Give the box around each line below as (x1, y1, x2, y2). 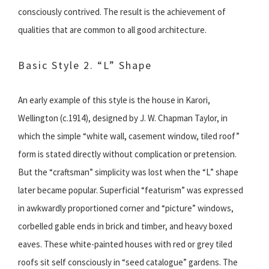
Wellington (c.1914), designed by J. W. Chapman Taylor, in (18, 112, 228, 124)
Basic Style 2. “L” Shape (18, 58, 152, 73)
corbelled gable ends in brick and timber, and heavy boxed (18, 220, 232, 232)
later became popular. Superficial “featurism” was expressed (18, 184, 243, 196)
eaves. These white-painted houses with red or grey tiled (18, 238, 232, 250)
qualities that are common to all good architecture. (18, 24, 207, 36)
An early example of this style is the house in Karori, (18, 94, 210, 106)
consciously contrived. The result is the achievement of (18, 6, 226, 18)
